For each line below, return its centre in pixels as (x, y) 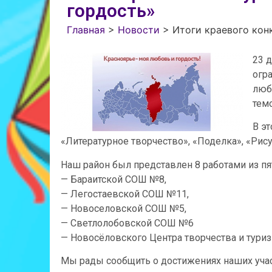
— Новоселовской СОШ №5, (124, 208)
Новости (139, 30)
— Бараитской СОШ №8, (114, 179)
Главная (86, 30)
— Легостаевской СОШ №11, (125, 194)
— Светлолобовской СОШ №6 (127, 223)
